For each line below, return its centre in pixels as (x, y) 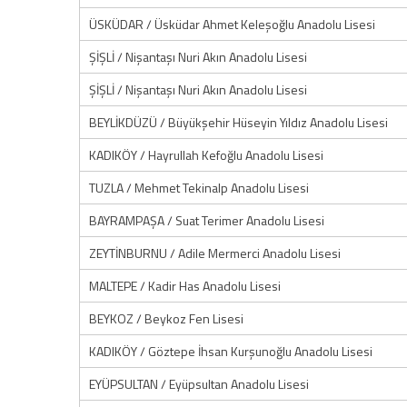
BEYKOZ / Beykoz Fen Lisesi (166, 318)
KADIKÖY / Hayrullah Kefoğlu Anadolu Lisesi (206, 155)
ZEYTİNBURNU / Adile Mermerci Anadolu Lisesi (215, 253)
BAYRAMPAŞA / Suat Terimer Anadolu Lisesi (207, 220)
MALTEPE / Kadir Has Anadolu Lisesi (185, 286)
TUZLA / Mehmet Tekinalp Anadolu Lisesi (199, 188)
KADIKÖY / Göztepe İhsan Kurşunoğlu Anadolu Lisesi (231, 351)
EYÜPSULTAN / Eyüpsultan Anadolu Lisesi (199, 384)
